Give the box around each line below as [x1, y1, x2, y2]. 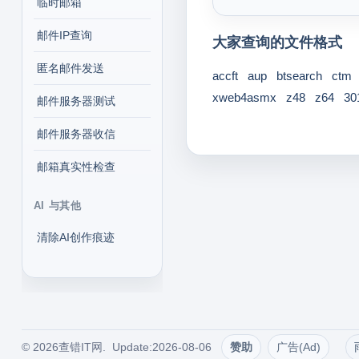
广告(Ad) [276, 341, 321, 353]
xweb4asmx [212, 91, 276, 104]
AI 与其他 [33, 200, 82, 212]
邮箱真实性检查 [36, 160, 115, 173]
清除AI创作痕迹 [36, 231, 115, 244]
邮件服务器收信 [36, 127, 115, 140]
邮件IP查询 [36, 29, 92, 42]
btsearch [276, 69, 322, 83]
